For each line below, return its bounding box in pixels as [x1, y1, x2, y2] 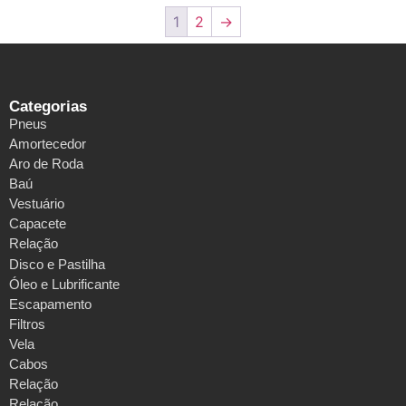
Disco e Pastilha [9, 256, 105, 273]
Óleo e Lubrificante [9, 276, 120, 293]
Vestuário [9, 196, 64, 212]
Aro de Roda [9, 156, 83, 172]
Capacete [9, 216, 66, 232]
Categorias [9, 98, 87, 116]
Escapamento [9, 296, 92, 313]
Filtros [9, 316, 45, 333]
